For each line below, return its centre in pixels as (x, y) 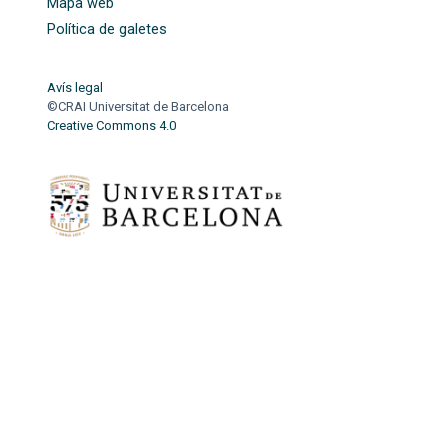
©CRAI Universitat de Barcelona (141, 106)
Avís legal (75, 87)
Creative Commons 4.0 (112, 125)
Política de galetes (106, 28)
